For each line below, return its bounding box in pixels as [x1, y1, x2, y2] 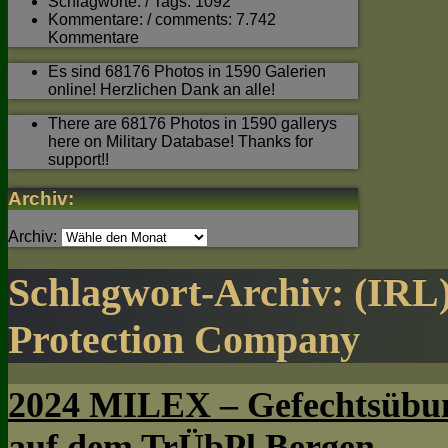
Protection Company [8, 316, 360, 362]
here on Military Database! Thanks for [48, 132, 313, 150]
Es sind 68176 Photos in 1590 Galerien [48, 62, 326, 80]
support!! [48, 150, 109, 168]
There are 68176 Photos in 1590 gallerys [48, 114, 337, 132]
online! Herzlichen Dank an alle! [48, 80, 275, 98]
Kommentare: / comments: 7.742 [48, 10, 276, 28]
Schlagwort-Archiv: [8, 269, 354, 315]
